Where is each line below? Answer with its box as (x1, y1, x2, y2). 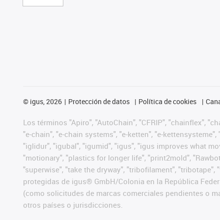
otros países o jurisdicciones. (23, 199, 123, 210)
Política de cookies (138, 96, 197, 106)
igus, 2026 (28, 96, 62, 106)
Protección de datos (68, 96, 130, 106)
